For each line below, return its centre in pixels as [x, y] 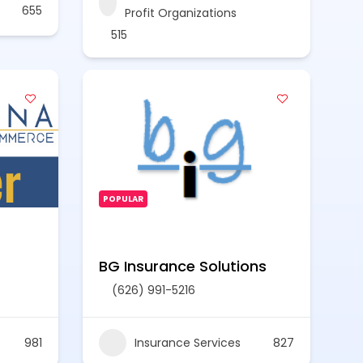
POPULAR [123, 199]
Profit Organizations [180, 13]
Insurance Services [188, 342]
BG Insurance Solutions [183, 266]
